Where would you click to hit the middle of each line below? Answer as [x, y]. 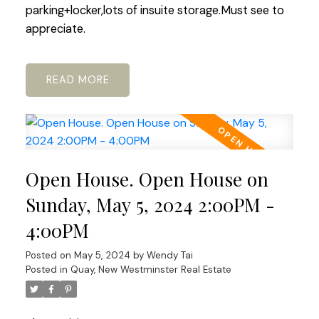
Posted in [46, 270]
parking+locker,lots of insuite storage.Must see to [155, 10]
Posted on [49, 256]
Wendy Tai [169, 256]
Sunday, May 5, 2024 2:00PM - [150, 205]
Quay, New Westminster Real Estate [151, 270]
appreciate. [55, 28]
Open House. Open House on [147, 179]
